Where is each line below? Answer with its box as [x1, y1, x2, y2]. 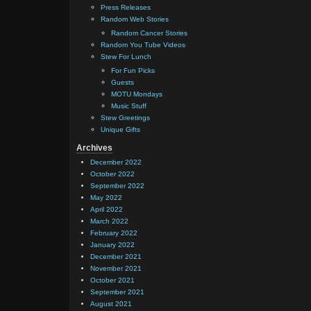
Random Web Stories [101, 15, 169, 24]
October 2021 [90, 276, 135, 285]
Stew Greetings [101, 114, 150, 122]
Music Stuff [111, 102, 146, 110]
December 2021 [90, 253, 142, 261]
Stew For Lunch [101, 53, 151, 61]
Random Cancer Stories [111, 29, 187, 37]
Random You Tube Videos [101, 41, 185, 49]
